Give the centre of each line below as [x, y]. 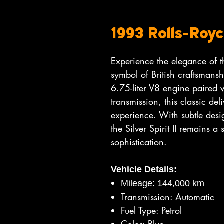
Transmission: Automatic [168, 197]
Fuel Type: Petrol [151, 210]
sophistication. [139, 142]
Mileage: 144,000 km [163, 183]
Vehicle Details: [144, 169]
